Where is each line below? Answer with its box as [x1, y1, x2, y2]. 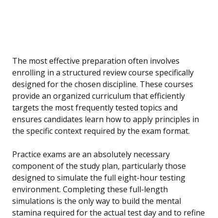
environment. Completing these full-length [12, 184, 168, 195]
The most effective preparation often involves [12, 55, 180, 67]
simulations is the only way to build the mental [12, 196, 181, 207]
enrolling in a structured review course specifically [12, 67, 194, 78]
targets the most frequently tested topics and [12, 102, 178, 113]
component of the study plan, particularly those [12, 161, 186, 172]
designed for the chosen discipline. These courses [12, 79, 193, 90]
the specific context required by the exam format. [12, 126, 190, 137]
